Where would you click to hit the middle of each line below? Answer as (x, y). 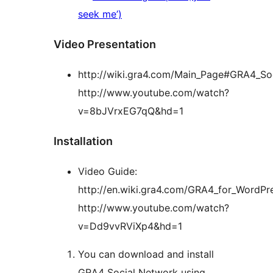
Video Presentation (105, 44)
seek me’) (100, 14)
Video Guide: (108, 171)
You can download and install (146, 254)
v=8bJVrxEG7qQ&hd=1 (131, 111)
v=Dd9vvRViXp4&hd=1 (130, 226)
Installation (83, 141)
